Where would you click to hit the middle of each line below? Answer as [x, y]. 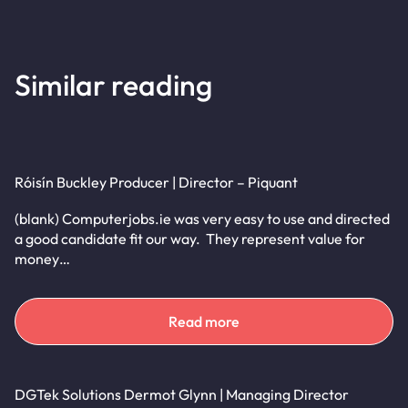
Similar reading [113, 85]
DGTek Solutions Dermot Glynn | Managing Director [182, 394]
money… [42, 259]
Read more [204, 321]
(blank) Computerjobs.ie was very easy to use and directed [202, 219]
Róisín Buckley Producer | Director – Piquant [156, 182]
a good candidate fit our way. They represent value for [190, 239]
